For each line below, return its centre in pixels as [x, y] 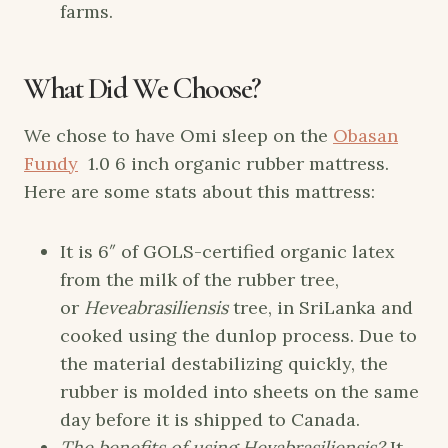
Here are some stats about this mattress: [199, 191]
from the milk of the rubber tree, [199, 279]
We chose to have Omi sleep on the [178, 135]
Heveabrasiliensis [156, 307]
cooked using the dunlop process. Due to [238, 335]
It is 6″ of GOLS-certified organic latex [227, 251]
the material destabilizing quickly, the [224, 363]
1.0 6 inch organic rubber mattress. [236, 163]
